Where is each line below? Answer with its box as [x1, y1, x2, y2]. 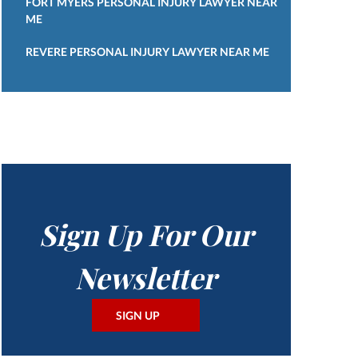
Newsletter [75, 257, 217, 296]
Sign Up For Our [38, 214, 253, 253]
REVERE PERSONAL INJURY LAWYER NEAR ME [25, 44, 269, 58]
